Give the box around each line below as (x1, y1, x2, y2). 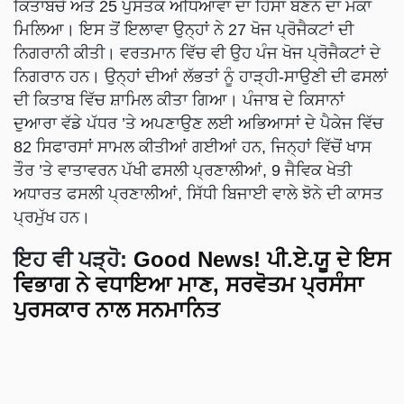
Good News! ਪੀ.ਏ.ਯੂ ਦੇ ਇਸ (133, 246, 390, 271)
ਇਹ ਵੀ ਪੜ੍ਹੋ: (14, 246, 127, 271)
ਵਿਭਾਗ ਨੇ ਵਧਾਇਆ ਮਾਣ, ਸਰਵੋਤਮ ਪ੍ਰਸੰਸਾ (14, 271, 363, 297)
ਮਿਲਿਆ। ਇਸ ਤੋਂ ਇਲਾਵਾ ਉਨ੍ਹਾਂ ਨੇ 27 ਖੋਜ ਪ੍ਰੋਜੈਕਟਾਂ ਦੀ (14, 20, 353, 39)
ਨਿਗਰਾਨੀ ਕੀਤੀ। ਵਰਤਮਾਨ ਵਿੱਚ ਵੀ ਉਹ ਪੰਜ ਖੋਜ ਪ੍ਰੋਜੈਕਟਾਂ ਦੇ (14, 43, 381, 62)
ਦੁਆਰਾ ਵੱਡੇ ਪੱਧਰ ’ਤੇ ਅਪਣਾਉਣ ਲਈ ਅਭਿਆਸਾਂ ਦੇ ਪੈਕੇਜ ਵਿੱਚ (14, 114, 383, 133)
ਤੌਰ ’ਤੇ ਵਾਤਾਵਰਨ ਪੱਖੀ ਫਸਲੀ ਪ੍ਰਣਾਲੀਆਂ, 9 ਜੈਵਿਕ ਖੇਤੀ (14, 161, 352, 179)
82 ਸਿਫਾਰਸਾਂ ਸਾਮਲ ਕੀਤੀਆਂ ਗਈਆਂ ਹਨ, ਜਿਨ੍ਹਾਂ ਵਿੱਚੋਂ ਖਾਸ (14, 137, 372, 156)
